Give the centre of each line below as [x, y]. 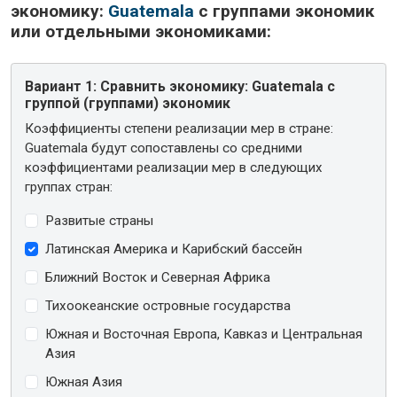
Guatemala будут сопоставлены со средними [164, 148]
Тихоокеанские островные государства [167, 305]
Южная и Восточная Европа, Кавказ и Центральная [203, 334]
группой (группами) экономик [128, 103]
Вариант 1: [61, 86]
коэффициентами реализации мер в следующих [174, 167]
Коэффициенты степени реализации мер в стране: [179, 128]
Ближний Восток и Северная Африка [157, 277]
